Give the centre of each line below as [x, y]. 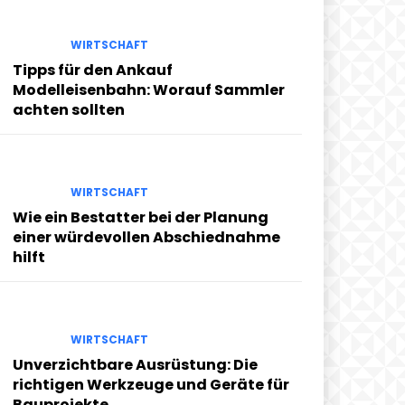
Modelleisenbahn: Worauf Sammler [149, 89]
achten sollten [69, 109]
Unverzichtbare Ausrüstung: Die [135, 365]
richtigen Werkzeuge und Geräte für [151, 385]
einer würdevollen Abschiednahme [146, 237]
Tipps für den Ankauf [93, 70]
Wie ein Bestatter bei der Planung [141, 217]
